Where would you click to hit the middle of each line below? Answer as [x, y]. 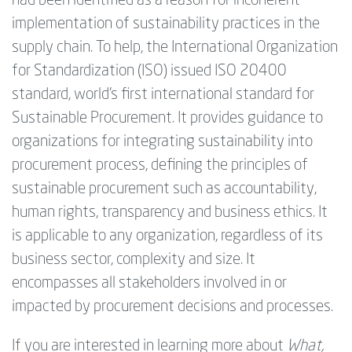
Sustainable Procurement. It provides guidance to [167, 118]
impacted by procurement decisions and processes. [172, 307]
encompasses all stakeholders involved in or [149, 283]
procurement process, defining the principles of [160, 165]
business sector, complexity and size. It [134, 260]
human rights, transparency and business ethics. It [170, 213]
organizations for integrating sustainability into [162, 142]
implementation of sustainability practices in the [166, 24]
